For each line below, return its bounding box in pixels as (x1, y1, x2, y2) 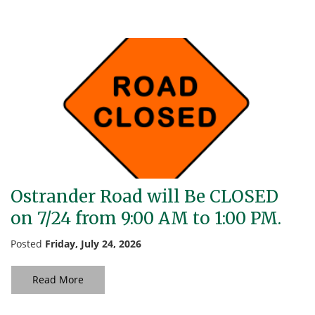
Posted (11, 237, 45, 250)
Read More (32, 273, 84, 286)
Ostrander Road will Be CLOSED (11, 186, 278, 207)
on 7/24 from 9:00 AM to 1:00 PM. (11, 207, 281, 229)
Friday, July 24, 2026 (45, 237, 141, 250)
